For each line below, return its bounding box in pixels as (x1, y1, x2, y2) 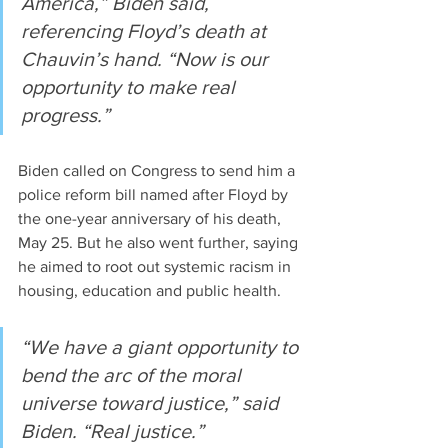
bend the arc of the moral (21, 364, 246, 387)
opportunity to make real (21, 76, 240, 99)
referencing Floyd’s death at (21, 20, 271, 43)
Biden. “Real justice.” (21, 420, 204, 443)
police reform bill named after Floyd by (18, 186, 292, 204)
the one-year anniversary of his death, (18, 210, 285, 228)
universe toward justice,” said (21, 392, 283, 415)
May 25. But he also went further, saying (18, 234, 302, 252)
